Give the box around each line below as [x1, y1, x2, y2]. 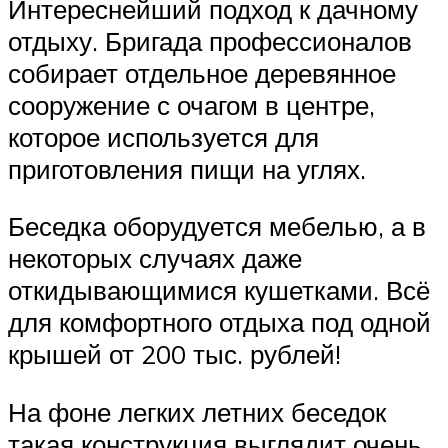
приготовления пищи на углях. [8, 152, 366, 185]
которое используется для [8, 120, 319, 153]
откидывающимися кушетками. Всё [8, 274, 430, 307]
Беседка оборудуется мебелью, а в [8, 210, 426, 243]
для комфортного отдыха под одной [8, 306, 431, 339]
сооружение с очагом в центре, [8, 88, 375, 121]
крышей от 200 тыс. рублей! [8, 338, 341, 371]
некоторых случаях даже [8, 242, 302, 275]
